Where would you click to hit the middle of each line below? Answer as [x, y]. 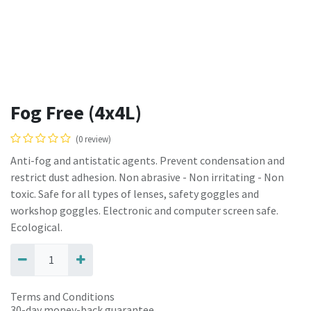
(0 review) [93, 139]
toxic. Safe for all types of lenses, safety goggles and [135, 194]
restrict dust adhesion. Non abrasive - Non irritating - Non [147, 177]
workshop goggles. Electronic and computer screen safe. [144, 211]
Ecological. [36, 227]
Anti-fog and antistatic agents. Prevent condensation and [148, 161]
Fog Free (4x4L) [76, 113]
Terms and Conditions [62, 296]
